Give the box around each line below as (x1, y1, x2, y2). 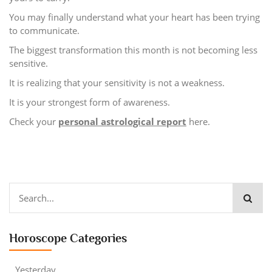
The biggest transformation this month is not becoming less (9, 43, 257, 56)
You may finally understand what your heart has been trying (9, 10, 260, 23)
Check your (9, 115, 58, 127)
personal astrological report (58, 115, 186, 127)
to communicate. (9, 24, 80, 36)
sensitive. (9, 56, 48, 69)
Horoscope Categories (9, 231, 127, 245)
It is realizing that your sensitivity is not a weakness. (9, 76, 225, 89)
